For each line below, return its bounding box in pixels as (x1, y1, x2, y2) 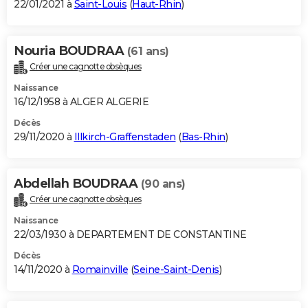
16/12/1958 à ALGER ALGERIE (14, 96, 148, 109)
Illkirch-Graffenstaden (74, 131, 176, 144)
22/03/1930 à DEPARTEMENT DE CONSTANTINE (14, 228, 247, 241)
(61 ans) (126, 45, 169, 58)
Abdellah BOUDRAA (14, 176, 141, 192)
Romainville (71, 263, 128, 276)
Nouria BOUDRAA (14, 43, 127, 59)
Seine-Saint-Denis (133, 263, 219, 276)
